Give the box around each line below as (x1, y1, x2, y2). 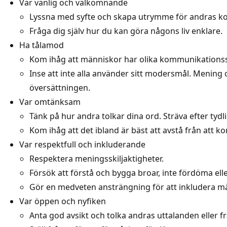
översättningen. (29, 82, 90, 93)
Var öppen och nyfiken (19, 195, 106, 207)
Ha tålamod (19, 39, 64, 51)
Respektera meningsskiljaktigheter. (29, 153, 164, 164)
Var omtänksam (19, 96, 81, 107)
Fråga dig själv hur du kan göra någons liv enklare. (29, 25, 222, 36)
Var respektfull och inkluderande (19, 138, 145, 150)
